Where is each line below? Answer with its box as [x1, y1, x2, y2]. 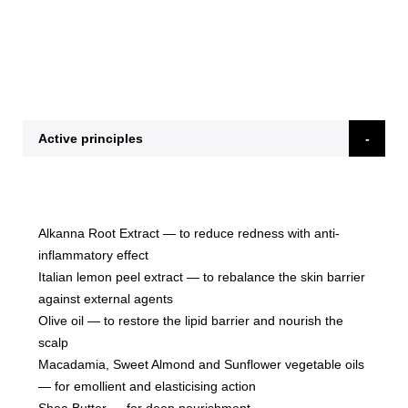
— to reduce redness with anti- [159, 226, 340, 241]
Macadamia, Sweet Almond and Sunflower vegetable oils [38, 357, 364, 372]
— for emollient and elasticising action [38, 379, 256, 394]
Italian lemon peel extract [38, 270, 183, 285]
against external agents [38, 291, 173, 307]
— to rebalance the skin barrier [183, 270, 365, 285]
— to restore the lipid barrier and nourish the [84, 313, 343, 329]
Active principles [38, 130, 143, 146]
